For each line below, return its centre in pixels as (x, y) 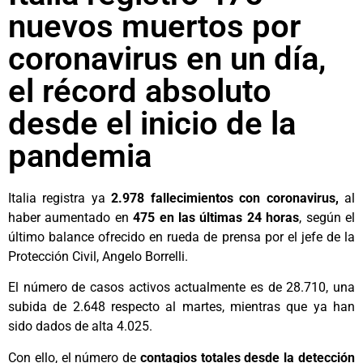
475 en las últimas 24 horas (216, 218)
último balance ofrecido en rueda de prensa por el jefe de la (181, 237)
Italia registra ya (60, 198)
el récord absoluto (140, 91)
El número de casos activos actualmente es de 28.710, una (181, 288)
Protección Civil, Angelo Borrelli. (98, 256)
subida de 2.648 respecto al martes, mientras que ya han (181, 307)
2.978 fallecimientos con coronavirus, (225, 198)
